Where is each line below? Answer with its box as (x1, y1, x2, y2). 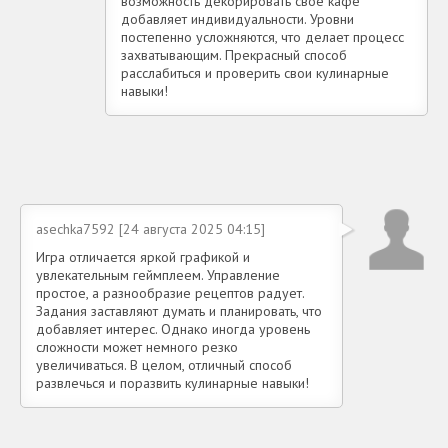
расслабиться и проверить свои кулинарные (121, 63, 389, 82)
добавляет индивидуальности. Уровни (121, 9, 354, 28)
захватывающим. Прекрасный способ (121, 45, 347, 64)
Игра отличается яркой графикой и (36, 247, 250, 266)
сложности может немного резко (36, 337, 238, 356)
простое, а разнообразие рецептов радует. (36, 283, 304, 302)
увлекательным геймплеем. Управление (36, 265, 280, 284)
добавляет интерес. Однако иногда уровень (36, 319, 310, 338)
